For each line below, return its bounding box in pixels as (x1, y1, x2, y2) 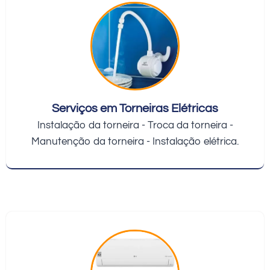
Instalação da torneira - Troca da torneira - (37, 120, 233, 131)
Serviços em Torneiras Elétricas (52, 102, 218, 115)
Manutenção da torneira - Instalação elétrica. (31, 136, 239, 148)
